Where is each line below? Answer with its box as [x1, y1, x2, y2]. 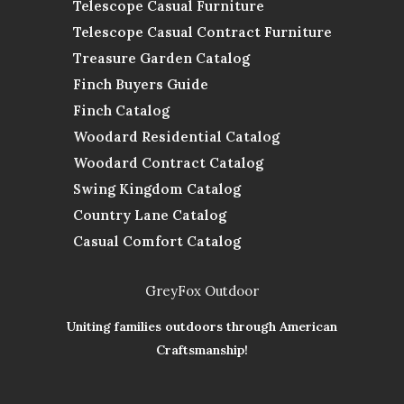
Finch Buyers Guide [72, 75, 208, 93]
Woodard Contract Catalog [72, 153, 263, 171]
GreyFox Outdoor [145, 281, 259, 299]
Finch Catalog [72, 101, 170, 119]
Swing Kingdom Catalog [72, 179, 241, 197]
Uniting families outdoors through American [67, 317, 337, 335]
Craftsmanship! [156, 341, 248, 358]
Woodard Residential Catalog [72, 127, 280, 145]
